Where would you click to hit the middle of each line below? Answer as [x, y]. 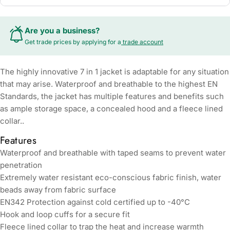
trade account [142, 42]
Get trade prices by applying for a [73, 42]
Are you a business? [62, 30]
